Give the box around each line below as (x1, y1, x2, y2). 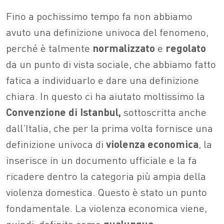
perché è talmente (6, 40, 92, 54)
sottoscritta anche (121, 104, 206, 118)
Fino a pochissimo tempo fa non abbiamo (6, 8, 192, 22)
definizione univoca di (6, 136, 106, 150)
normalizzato (92, 40, 155, 54)
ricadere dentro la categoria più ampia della (6, 168, 206, 182)
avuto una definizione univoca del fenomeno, (6, 24, 208, 38)
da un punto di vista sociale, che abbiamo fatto (6, 56, 216, 70)
